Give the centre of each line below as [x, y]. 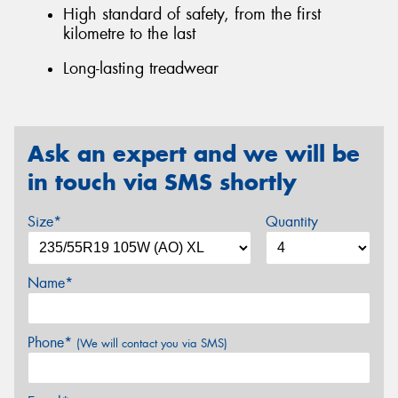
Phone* [52, 342]
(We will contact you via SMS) [152, 343]
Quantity [291, 221]
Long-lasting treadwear [141, 69]
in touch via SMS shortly [162, 182]
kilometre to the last [129, 33]
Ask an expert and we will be [194, 153]
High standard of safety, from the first [192, 14]
